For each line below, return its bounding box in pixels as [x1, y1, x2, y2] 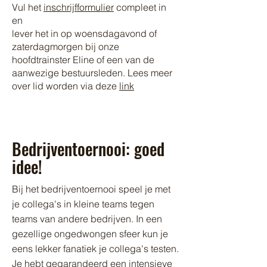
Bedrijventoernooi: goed [12, 136, 164, 161]
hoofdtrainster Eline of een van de [12, 54, 154, 66]
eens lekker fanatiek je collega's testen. [12, 243, 179, 254]
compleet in [114, 1, 166, 13]
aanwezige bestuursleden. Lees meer [12, 67, 172, 79]
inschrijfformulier [44, 1, 114, 13]
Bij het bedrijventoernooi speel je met [12, 183, 170, 195]
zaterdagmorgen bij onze [12, 41, 119, 52]
